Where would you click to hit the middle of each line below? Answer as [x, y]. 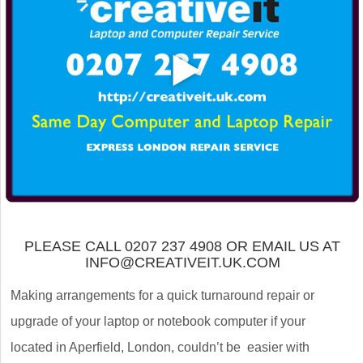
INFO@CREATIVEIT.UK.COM [182, 263]
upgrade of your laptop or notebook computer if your [158, 322]
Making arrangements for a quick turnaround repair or [162, 296]
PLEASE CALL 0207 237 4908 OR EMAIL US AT [182, 247]
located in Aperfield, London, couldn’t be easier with [160, 348]
